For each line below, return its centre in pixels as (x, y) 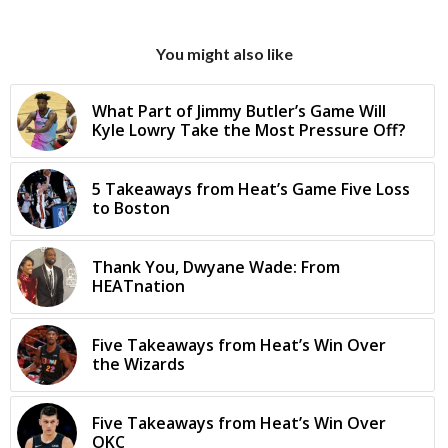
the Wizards (138, 363)
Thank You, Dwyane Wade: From (216, 266)
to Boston (131, 207)
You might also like (224, 53)
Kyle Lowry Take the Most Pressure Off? (249, 129)
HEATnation (138, 285)
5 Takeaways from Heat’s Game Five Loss (251, 188)
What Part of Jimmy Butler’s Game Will (239, 110)
